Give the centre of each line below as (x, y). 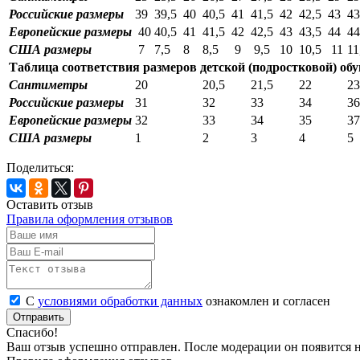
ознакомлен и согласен (268, 301)
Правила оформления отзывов (90, 219)
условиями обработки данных (120, 301)
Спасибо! (32, 333)
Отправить (39, 317)
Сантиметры (48, 85)
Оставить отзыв (50, 205)
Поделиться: (40, 168)
